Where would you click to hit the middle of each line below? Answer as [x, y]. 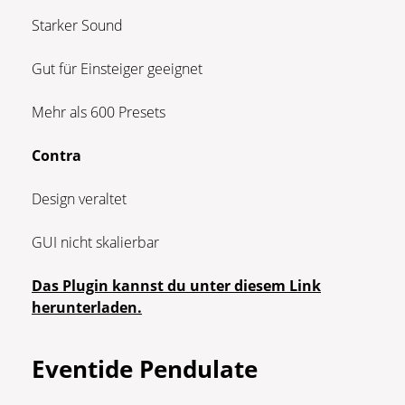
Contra [57, 155]
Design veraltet [79, 198]
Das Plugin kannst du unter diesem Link [176, 285]
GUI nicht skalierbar [95, 242]
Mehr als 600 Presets [99, 112]
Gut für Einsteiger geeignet [119, 68]
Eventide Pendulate [145, 368]
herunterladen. [87, 307]
